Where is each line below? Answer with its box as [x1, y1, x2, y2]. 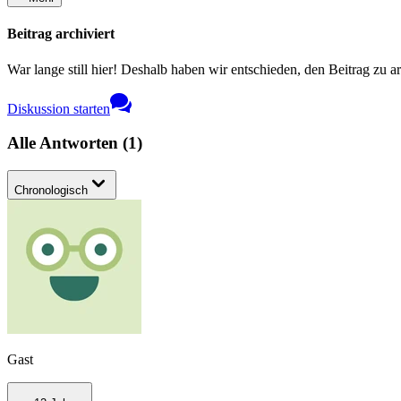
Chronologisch [14, 183, 88, 198]
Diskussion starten [7, 100, 110, 116]
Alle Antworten [7, 133, 123, 153]
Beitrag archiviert [7, 26, 115, 42]
